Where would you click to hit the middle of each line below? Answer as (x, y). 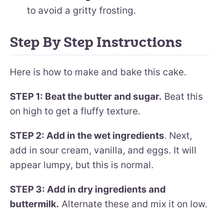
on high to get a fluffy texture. (75, 111)
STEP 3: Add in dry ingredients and (88, 189)
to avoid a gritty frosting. (81, 10)
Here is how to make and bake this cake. (98, 72)
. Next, (178, 135)
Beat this (182, 96)
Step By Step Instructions (96, 42)
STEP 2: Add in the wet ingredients (87, 135)
